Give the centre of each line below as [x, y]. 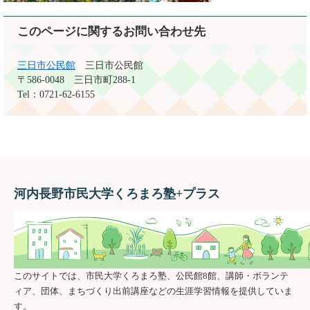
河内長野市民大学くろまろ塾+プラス [117, 194]
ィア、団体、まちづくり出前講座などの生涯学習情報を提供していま [153, 291]
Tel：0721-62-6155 [56, 94]
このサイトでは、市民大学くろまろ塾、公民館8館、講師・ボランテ [151, 276]
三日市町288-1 [105, 80]
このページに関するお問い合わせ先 [111, 31]
